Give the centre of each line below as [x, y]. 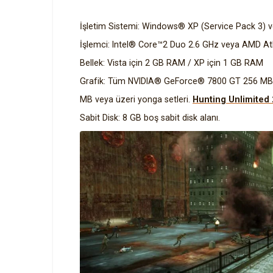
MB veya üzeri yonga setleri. [136, 99]
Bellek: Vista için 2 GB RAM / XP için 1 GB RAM [172, 63]
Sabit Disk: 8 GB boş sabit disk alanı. [150, 118]
